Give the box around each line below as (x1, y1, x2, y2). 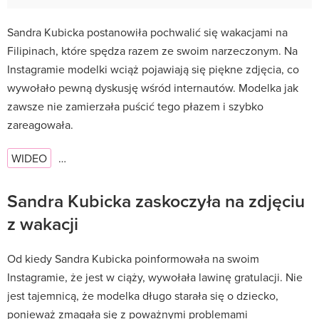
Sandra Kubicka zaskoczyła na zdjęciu (7, 187, 305, 214)
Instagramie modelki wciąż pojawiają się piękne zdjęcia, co (7, 61, 299, 77)
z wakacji (7, 210, 78, 236)
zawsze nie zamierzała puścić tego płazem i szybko (7, 98, 263, 114)
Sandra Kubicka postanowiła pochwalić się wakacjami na (7, 23, 288, 40)
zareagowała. (7, 116, 73, 132)
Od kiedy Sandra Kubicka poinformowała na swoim (7, 250, 259, 266)
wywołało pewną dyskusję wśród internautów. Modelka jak (7, 79, 298, 95)
